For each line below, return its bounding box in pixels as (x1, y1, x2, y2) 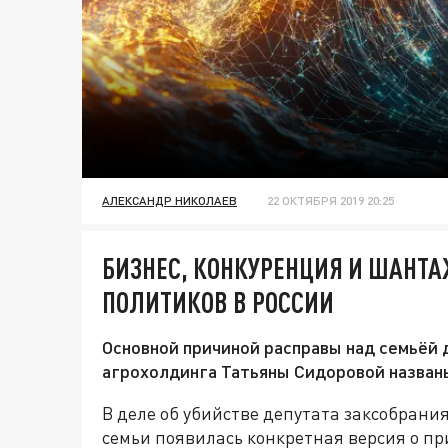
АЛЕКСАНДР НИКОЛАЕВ (102, 193, 237, 209)
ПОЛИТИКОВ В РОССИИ (102, 285, 334, 320)
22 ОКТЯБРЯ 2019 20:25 (267, 193, 394, 209)
